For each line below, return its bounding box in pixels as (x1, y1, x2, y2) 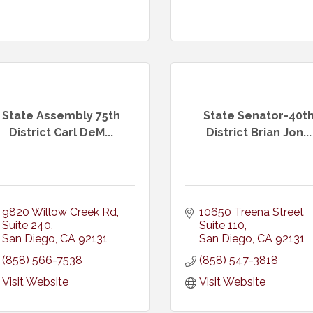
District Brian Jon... (205, 125, 312, 139)
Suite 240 (1, 219, 51, 232)
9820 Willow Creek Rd (1, 205, 117, 219)
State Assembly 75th (2, 108, 121, 122)
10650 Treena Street (198, 205, 304, 219)
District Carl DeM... (9, 125, 114, 139)
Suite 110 (198, 219, 245, 232)
